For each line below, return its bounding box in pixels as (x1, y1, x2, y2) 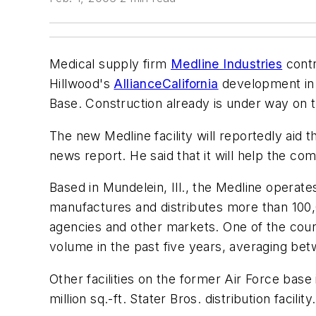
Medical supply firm (49, 56, 171, 71)
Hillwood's (49, 76, 114, 91)
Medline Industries (171, 56, 283, 71)
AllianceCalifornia (114, 76, 219, 91)
